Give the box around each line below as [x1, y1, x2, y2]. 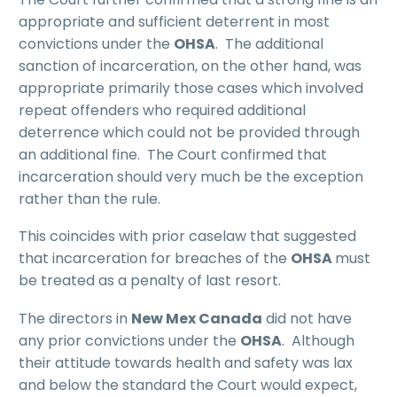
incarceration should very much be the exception [19, 166, 363, 187]
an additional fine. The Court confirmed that [19, 144, 327, 165]
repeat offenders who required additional [19, 99, 306, 121]
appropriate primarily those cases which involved [19, 77, 363, 98]
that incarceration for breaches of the [19, 248, 291, 269]
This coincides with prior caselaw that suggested [19, 226, 356, 247]
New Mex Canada [131, 307, 262, 329]
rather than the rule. [19, 188, 160, 209]
